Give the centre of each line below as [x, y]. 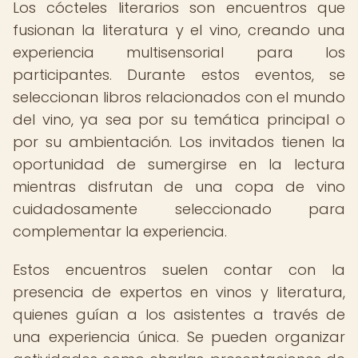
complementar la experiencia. [120, 231]
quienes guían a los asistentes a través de [179, 314]
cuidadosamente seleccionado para [179, 209]
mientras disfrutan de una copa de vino [179, 187]
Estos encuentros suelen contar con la [179, 270]
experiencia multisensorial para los [179, 52]
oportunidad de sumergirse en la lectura [179, 164]
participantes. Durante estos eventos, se [179, 75]
